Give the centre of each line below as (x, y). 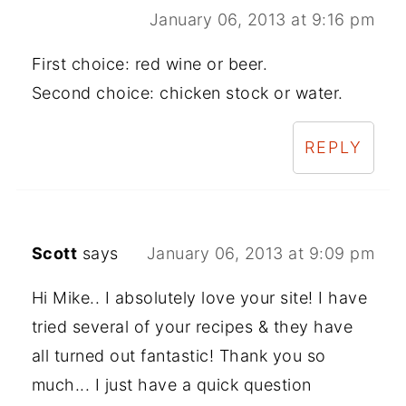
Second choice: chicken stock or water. (187, 93)
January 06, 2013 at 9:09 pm (261, 254)
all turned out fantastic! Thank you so (179, 356)
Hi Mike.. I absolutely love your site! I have (199, 298)
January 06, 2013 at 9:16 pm (262, 20)
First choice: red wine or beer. (150, 64)
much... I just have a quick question (171, 385)
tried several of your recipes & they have (192, 327)
